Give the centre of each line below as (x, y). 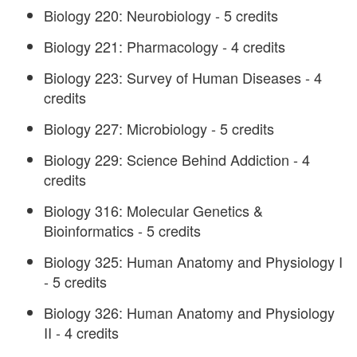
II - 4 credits (81, 332)
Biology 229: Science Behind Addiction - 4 (177, 159)
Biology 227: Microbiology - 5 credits (159, 128)
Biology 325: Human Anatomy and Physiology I (193, 261)
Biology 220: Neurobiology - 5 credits (161, 15)
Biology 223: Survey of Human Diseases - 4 (183, 77)
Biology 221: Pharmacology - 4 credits (165, 46)
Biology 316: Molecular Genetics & (153, 210)
